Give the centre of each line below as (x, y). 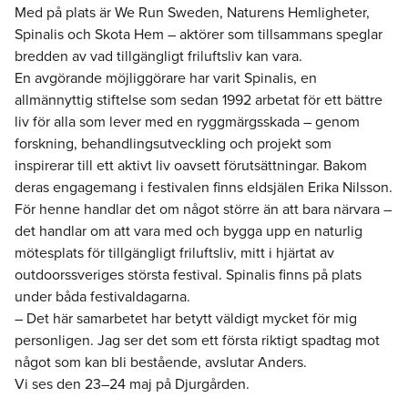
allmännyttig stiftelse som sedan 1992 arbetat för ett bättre (199, 99)
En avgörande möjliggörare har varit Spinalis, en (166, 77)
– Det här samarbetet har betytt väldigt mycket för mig (186, 318)
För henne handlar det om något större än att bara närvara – (203, 209)
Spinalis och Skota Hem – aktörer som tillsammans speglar (199, 34)
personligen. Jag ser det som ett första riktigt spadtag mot (197, 340)
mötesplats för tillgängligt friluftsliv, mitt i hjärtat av (174, 252)
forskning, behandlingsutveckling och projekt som (173, 143)
